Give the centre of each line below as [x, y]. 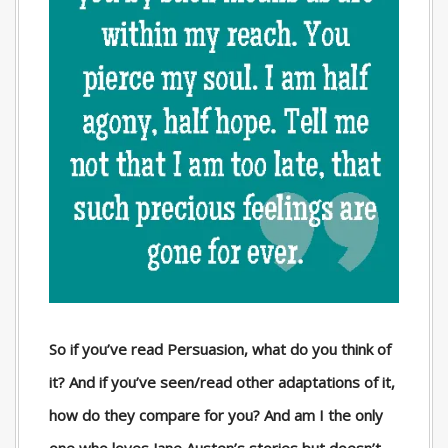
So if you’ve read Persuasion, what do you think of [220, 349]
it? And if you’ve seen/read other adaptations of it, [222, 382]
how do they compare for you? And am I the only [216, 415]
